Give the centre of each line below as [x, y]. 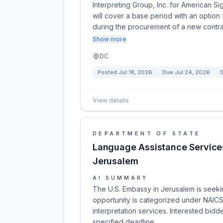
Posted [108, 72]
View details [111, 100]
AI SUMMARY [120, 178]
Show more [110, 39]
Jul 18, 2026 [135, 72]
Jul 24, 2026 [192, 72]
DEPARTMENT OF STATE [147, 133]
